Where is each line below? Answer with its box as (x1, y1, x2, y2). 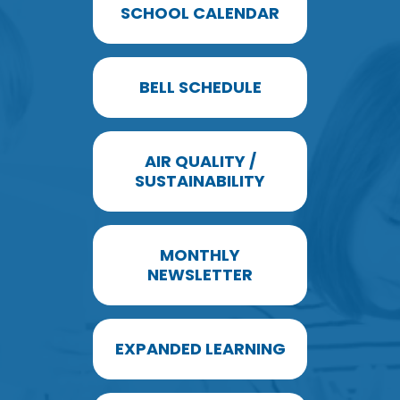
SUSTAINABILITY (135, 169, 265, 192)
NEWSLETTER (147, 262, 253, 286)
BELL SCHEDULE (138, 75, 262, 98)
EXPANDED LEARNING (114, 337, 286, 360)
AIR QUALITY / (144, 149, 256, 172)
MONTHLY (160, 243, 240, 266)
